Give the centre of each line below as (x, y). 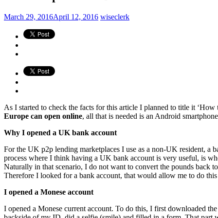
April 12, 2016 (76, 17)
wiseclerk (115, 17)
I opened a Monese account (49, 192)
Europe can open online (43, 116)
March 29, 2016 (28, 17)
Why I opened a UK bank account (60, 132)
